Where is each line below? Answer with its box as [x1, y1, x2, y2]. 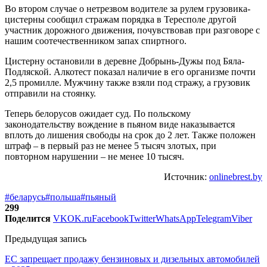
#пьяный [80, 191, 116, 202]
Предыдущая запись [5, 233, 86, 244]
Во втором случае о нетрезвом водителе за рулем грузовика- [5, 3, 250, 14]
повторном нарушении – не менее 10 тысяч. [5, 151, 184, 162]
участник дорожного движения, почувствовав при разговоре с [5, 24, 260, 35]
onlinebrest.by [209, 171, 262, 182]
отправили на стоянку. [5, 88, 96, 98]
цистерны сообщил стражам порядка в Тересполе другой [5, 14, 237, 24]
